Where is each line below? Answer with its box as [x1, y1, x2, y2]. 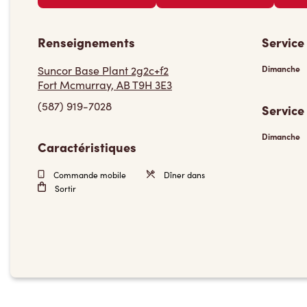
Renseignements [38, 34, 135, 51]
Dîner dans [161, 169, 205, 180]
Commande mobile [51, 169, 126, 180]
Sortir [53, 183, 76, 194]
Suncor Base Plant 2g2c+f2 [38, 63, 169, 77]
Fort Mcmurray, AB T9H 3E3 [38, 77, 172, 92]
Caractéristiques [38, 138, 136, 156]
